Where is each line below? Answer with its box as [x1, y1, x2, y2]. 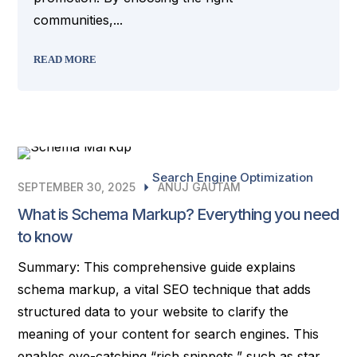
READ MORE [33, 53, 97, 65]
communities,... [33, 12, 124, 28]
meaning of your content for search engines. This [18, 326, 320, 342]
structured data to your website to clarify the [18, 304, 289, 320]
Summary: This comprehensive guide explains [18, 259, 296, 275]
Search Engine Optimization [151, 170, 313, 185]
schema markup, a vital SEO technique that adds [18, 281, 312, 297]
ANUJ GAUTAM [158, 180, 241, 194]
